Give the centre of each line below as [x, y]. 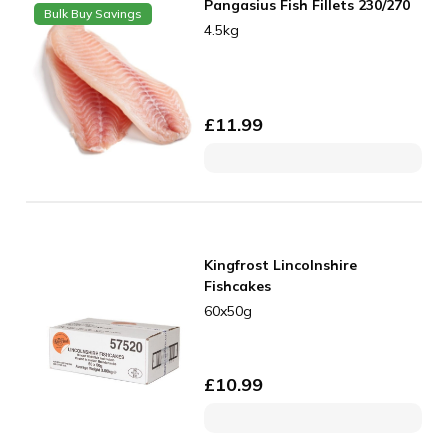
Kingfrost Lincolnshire [281, 264]
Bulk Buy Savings [93, 13]
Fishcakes [238, 285]
